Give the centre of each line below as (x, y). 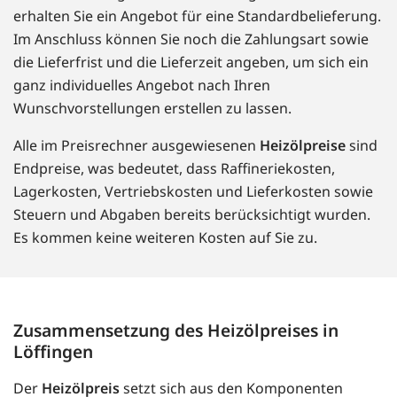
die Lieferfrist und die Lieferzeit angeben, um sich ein (191, 62)
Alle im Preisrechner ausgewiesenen (136, 146)
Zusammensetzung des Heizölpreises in (176, 331)
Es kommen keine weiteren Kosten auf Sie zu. (165, 238)
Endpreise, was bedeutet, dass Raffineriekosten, (174, 169)
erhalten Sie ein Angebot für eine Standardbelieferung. (197, 16)
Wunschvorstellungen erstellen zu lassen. (152, 109)
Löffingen (53, 352)
